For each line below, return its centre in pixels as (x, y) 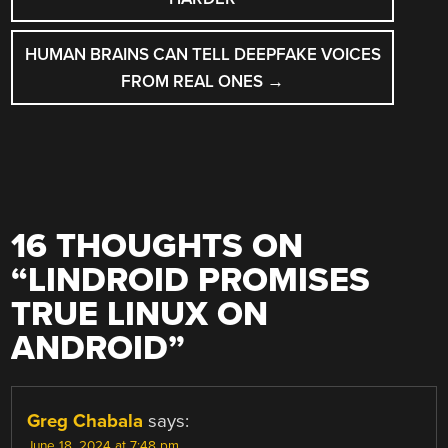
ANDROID (90, 349)
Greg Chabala (85, 421)
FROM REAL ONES (194, 81)
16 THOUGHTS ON (157, 247)
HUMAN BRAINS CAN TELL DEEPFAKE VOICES (202, 54)
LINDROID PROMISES (199, 281)
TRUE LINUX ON (140, 315)
